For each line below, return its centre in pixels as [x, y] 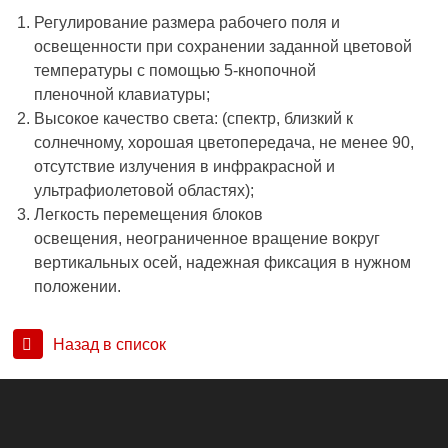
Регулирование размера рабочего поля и [187, 23]
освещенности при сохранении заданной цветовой [223, 47]
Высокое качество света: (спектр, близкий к [194, 119]
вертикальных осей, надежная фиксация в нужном [223, 263]
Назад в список [110, 345]
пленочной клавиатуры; [122, 95]
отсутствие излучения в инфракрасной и [185, 167]
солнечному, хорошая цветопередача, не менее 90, [224, 143]
